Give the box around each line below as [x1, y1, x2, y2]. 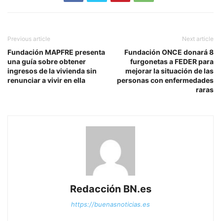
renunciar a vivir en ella [7, 75, 85, 84]
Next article [182, 35, 214, 42]
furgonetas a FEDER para [130, 57, 214, 66]
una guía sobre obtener [7, 57, 86, 66]
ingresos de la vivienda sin [7, 66, 97, 75]
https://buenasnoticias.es [71, 200, 150, 208]
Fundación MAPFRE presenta [7, 47, 105, 56]
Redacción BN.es [70, 183, 151, 195]
